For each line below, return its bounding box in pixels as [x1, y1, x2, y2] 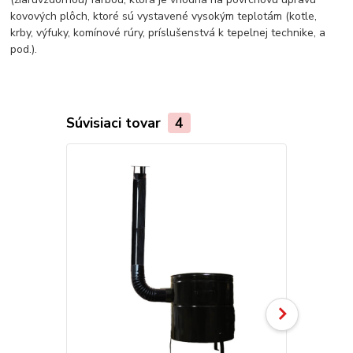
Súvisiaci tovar [65, 113, 165, 132]
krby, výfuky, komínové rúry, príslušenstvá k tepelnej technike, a [10, 24, 326, 40]
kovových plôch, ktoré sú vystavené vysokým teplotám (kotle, [10, 8, 318, 24]
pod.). [10, 41, 38, 57]
